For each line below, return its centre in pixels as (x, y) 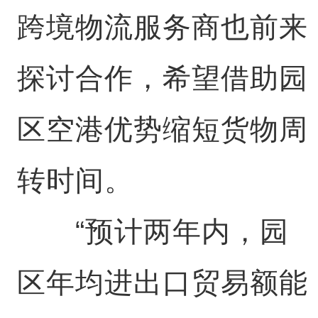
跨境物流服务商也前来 (162, 27)
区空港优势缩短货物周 (162, 129)
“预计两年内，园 (153, 231)
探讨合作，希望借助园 (162, 78)
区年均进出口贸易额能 (162, 283)
